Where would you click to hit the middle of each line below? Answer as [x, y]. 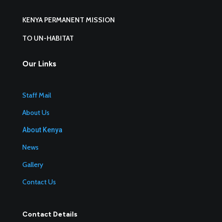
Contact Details [50, 214]
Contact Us [39, 182]
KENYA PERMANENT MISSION [68, 20]
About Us [36, 112]
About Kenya [42, 130]
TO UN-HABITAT [48, 38]
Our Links [39, 64]
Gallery [32, 165]
